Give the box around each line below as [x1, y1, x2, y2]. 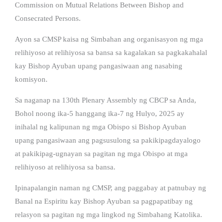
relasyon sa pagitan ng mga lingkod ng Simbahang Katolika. [15, 210, 202, 219]
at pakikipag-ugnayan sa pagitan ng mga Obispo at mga [15, 149, 188, 158]
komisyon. [15, 75, 48, 83]
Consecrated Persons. [15, 14, 81, 22]
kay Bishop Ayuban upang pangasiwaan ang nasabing [15, 61, 182, 70]
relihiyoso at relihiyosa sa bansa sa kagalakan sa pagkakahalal [15, 48, 207, 56]
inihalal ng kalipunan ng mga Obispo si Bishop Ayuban [15, 122, 186, 131]
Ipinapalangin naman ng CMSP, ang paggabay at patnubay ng [15, 183, 206, 192]
